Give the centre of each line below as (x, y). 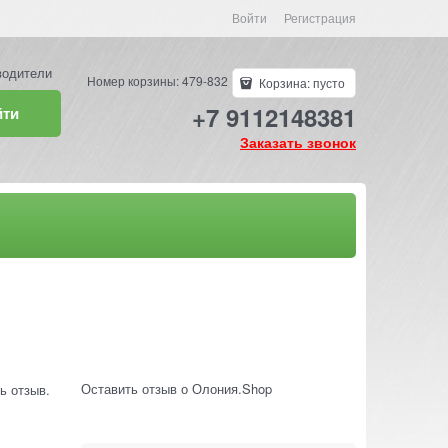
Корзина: (284, 82)
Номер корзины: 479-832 (158, 80)
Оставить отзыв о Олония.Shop (176, 388)
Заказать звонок (298, 141)
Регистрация (320, 17)
